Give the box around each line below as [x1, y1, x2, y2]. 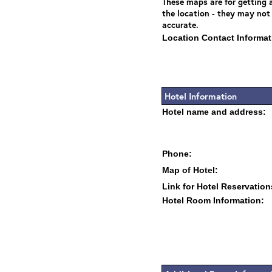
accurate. [162, 19, 199, 30]
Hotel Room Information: [162, 195, 264, 205]
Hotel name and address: [162, 107, 266, 117]
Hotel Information [165, 90, 237, 102]
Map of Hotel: [162, 165, 218, 175]
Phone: [162, 149, 192, 158]
